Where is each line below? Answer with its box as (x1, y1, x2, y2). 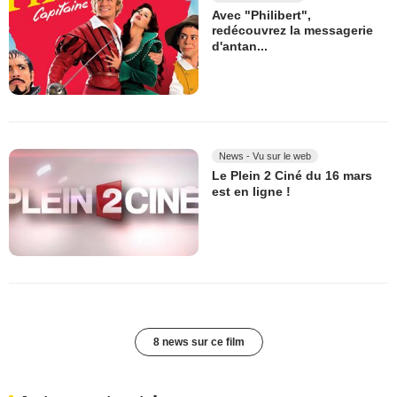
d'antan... (212, 38, 268, 53)
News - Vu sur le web (219, 151, 311, 162)
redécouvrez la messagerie (212, 23, 373, 38)
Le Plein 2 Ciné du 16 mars (212, 168, 372, 183)
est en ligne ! (212, 184, 291, 198)
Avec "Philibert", (212, 8, 311, 23)
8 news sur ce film (152, 335, 245, 348)
